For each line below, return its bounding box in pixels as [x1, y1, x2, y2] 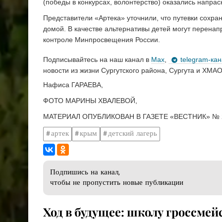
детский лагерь [108, 130, 157, 138]
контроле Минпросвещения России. [43, 36, 160, 44]
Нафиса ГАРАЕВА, [43, 81, 103, 89]
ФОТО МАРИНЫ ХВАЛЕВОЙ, [43, 97, 137, 105]
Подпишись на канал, [50, 169, 120, 177]
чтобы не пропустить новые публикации [50, 179, 183, 187]
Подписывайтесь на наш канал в [43, 55, 151, 63]
